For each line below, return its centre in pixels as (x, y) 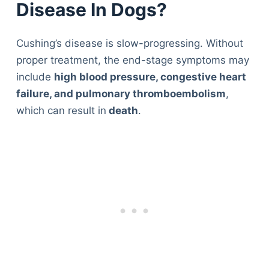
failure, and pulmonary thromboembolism (121, 94)
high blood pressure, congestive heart (150, 77)
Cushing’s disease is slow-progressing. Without (129, 44)
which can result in (61, 111)
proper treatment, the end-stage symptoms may (132, 60)
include (35, 77)
